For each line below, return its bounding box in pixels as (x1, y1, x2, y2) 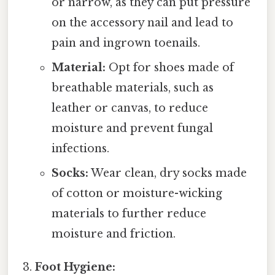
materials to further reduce (51, 207, 206, 221)
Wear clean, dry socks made (88, 166, 247, 180)
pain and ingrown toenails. (51, 36, 200, 50)
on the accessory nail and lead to (51, 16, 233, 30)
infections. (51, 142, 109, 156)
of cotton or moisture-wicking (51, 187, 222, 201)
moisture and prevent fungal (51, 122, 213, 136)
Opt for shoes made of (105, 61, 234, 75)
